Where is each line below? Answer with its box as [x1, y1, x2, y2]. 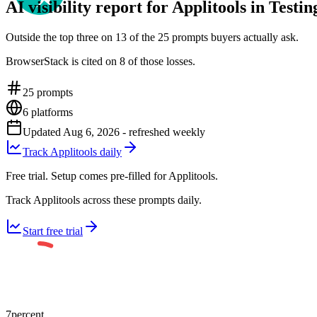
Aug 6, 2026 [63, 125, 120, 138]
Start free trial [23, 224, 83, 237]
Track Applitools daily [23, 145, 122, 158]
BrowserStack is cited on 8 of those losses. [6, 54, 195, 67]
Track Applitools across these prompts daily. [6, 193, 202, 206]
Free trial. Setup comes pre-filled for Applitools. [6, 169, 218, 182]
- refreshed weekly [120, 125, 205, 138]
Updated [23, 125, 63, 138]
